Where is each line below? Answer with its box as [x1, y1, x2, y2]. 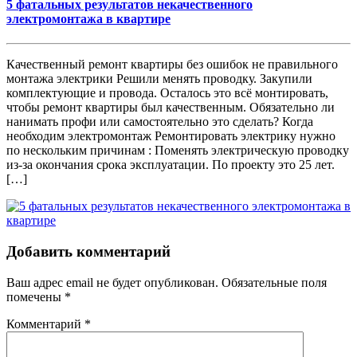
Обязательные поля [222, 275, 327, 289]
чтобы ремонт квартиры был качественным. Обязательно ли [6, 100, 335, 115]
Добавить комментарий [6, 243, 171, 261]
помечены [6, 289, 65, 304]
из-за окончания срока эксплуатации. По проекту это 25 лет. [6, 158, 335, 172]
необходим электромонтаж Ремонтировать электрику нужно [6, 129, 335, 143]
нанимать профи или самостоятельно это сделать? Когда [6, 115, 313, 129]
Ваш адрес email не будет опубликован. [6, 275, 218, 289]
